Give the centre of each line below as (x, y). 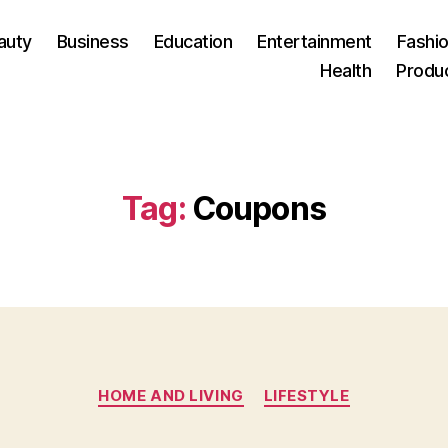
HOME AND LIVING (171, 395)
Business (92, 41)
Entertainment (314, 41)
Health (346, 70)
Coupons (258, 208)
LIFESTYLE (306, 395)
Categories (267, 386)
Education (193, 41)
